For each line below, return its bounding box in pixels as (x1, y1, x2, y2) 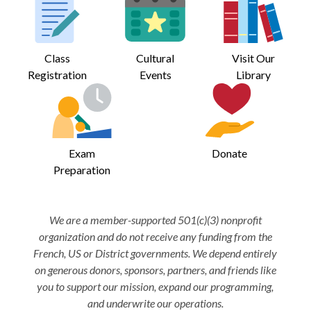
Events (139, 67, 171, 81)
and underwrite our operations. (87, 296, 224, 310)
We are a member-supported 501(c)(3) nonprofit (49, 212, 262, 226)
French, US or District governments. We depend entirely (33, 246, 278, 260)
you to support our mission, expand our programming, (37, 279, 274, 293)
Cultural (136, 51, 175, 65)
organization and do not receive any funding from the (38, 229, 272, 243)
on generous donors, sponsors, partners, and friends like (34, 262, 276, 276)
